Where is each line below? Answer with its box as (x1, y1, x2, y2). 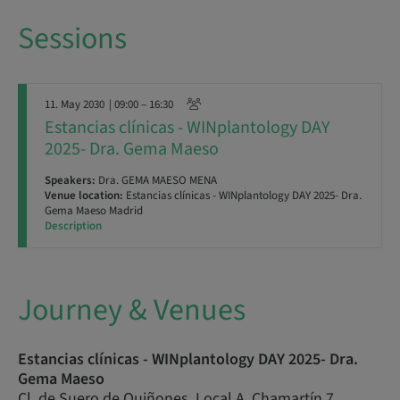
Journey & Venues (18, 288, 246, 332)
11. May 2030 (45, 96, 104, 112)
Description (45, 218, 102, 234)
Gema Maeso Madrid (45, 203, 143, 219)
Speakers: (45, 172, 96, 188)
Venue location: (45, 187, 123, 204)
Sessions (18, 17, 127, 61)
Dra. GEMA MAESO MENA (96, 172, 217, 188)
